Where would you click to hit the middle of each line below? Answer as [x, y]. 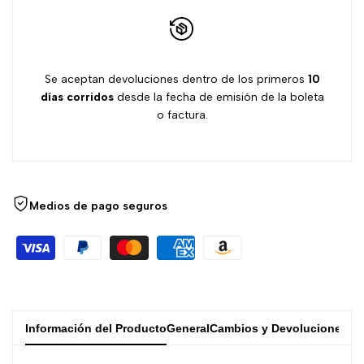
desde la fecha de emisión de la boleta [219, 97]
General [188, 328]
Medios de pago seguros [98, 206]
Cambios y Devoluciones [279, 328]
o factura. [182, 115]
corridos [90, 97]
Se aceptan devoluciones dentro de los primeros [176, 79]
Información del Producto [96, 328]
